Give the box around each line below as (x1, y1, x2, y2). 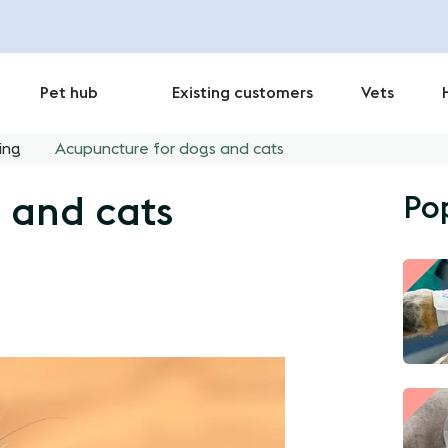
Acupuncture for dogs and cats (55, 141, 284, 157)
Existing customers (172, 85, 313, 101)
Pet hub (40, 85, 98, 101)
